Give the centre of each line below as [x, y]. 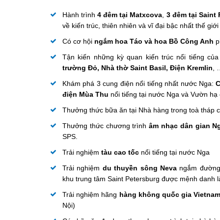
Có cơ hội [78, 41]
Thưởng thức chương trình [106, 126]
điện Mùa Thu [85, 94]
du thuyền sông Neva [141, 168]
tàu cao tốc [121, 152]
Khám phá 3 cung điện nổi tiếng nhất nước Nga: [139, 83]
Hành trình [79, 15]
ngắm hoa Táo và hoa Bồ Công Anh [154, 41]
